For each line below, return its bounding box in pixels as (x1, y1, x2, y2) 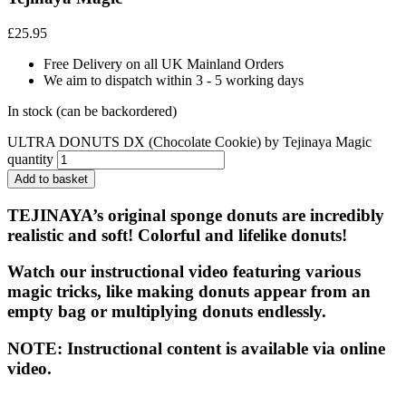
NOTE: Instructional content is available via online (7, 339, 385, 359)
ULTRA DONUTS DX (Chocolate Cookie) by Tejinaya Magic (7, 133, 372, 150)
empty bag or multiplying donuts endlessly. (7, 302, 326, 322)
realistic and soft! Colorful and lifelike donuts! (7, 225, 347, 245)
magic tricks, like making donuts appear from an (7, 282, 371, 302)
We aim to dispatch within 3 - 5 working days (43, 72, 304, 88)
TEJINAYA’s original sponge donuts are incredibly (7, 205, 384, 225)
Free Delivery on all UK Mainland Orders (43, 55, 284, 72)
